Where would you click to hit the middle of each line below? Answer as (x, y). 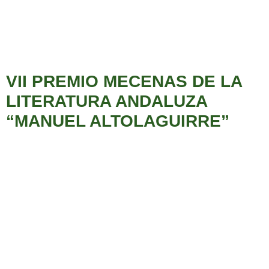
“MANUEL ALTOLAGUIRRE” (118, 121)
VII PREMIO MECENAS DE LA (124, 82)
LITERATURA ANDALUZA (107, 101)
